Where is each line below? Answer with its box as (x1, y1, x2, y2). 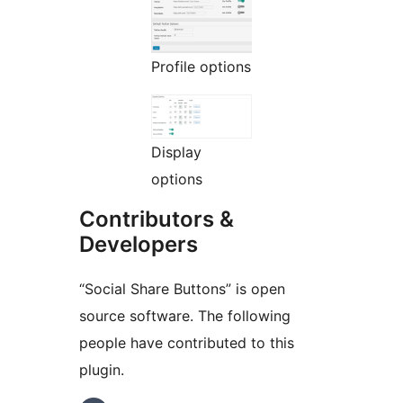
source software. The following (79, 306, 291, 325)
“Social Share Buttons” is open (79, 279, 285, 298)
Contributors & (79, 205, 234, 232)
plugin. (79, 360, 124, 379)
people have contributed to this (79, 333, 294, 352)
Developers (79, 230, 198, 257)
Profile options (151, 58, 251, 76)
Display (151, 142, 201, 161)
